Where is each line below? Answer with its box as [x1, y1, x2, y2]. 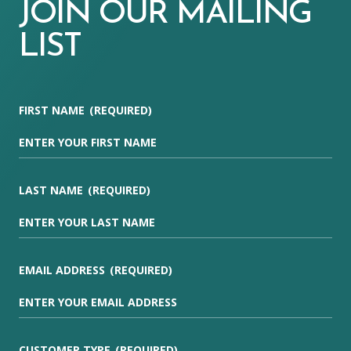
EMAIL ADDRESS [19, 262, 105, 277]
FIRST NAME [19, 103, 85, 118]
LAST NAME [19, 183, 83, 197]
